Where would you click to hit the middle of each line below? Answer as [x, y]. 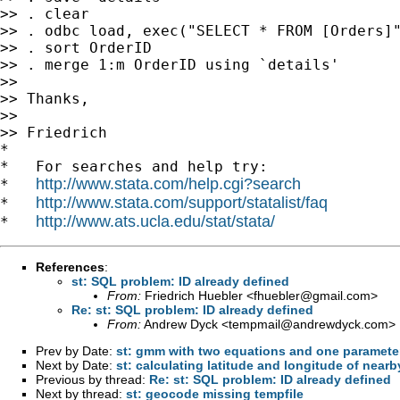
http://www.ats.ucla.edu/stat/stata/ [155, 221]
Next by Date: [76, 365]
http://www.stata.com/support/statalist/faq [182, 202]
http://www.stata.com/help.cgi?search [168, 183]
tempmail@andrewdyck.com [308, 324]
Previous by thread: [92, 379]
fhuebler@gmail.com [312, 295]
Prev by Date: [76, 350]
